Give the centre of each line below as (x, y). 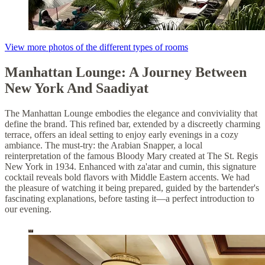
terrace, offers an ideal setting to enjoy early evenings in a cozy (122, 135)
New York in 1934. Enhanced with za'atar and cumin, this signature (130, 167)
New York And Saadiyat (77, 88)
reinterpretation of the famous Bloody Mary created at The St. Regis (131, 156)
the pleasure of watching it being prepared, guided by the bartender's (132, 188)
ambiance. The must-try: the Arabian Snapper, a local (104, 146)
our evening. (28, 209)
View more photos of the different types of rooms (96, 47)
